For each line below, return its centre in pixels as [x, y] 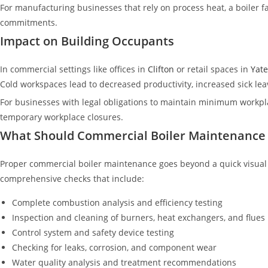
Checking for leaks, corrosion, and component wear [114, 247]
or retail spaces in [211, 69]
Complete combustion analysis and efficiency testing [117, 202]
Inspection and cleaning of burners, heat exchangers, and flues [138, 217]
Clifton [160, 69]
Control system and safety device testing [93, 232]
